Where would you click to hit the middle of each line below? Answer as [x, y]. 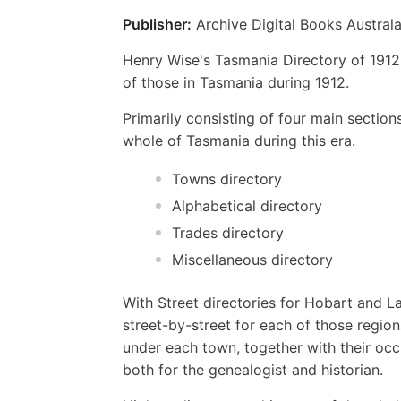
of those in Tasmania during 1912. [236, 82]
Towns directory [226, 179]
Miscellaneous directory [252, 259]
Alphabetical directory [247, 205]
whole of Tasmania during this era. [239, 140]
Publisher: [157, 24]
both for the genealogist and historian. [253, 369]
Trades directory [227, 232]
